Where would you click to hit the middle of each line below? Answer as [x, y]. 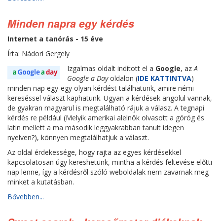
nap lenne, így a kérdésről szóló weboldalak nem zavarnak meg [108, 172]
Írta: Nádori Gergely [38, 54]
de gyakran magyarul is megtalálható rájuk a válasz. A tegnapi [106, 108]
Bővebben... [26, 197]
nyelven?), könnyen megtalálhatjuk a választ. [78, 137]
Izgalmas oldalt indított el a [111, 68]
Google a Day [88, 78]
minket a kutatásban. [41, 182]
